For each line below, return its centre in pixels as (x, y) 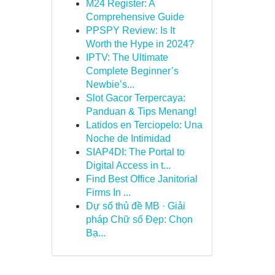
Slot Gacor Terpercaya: (135, 98)
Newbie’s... (110, 84)
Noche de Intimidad (128, 138)
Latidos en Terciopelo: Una (144, 125)
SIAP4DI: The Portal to (135, 152)
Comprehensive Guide (135, 17)
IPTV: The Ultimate (127, 57)
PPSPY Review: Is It (130, 30)
